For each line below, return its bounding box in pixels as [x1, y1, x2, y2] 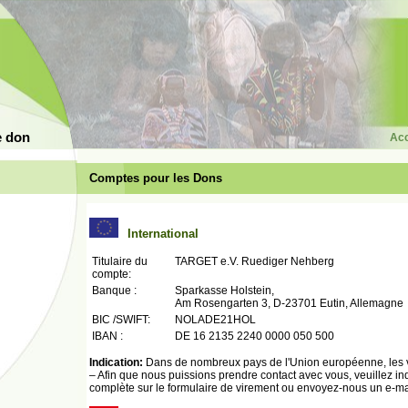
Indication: [89, 356, 143, 369]
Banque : [92, 284, 137, 297]
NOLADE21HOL [175, 313, 256, 326]
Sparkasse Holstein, [175, 284, 274, 297]
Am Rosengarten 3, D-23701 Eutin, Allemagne [175, 297, 403, 310]
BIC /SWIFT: [92, 313, 150, 326]
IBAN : [92, 330, 123, 342]
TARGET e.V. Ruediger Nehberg [175, 255, 334, 268]
